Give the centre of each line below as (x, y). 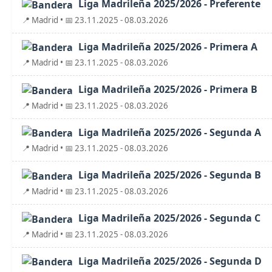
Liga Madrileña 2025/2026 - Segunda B (168, 175)
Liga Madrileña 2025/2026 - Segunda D (169, 261)
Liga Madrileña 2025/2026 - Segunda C (168, 218)
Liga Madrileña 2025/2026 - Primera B (167, 90)
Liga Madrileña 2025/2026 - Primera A (167, 46)
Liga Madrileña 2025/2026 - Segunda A (168, 132)
